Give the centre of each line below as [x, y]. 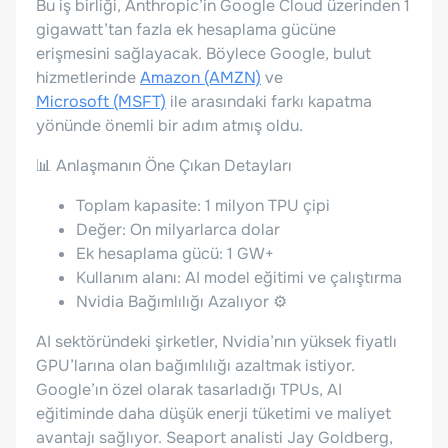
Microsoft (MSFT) [101, 101]
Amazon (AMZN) [200, 77]
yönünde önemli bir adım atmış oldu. [169, 125]
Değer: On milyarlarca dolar [178, 229]
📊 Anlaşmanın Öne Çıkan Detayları [164, 165]
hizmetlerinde [88, 77]
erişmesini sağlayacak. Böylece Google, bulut [203, 53]
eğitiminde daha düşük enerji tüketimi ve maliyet [213, 413]
